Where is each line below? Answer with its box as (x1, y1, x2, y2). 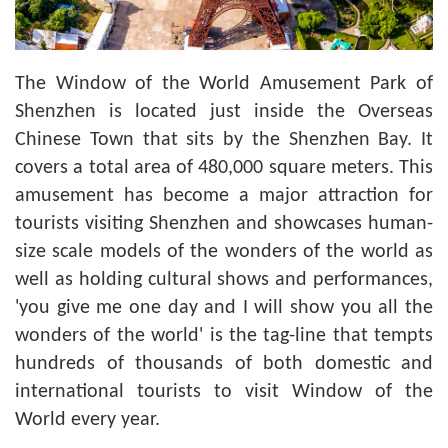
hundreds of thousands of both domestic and (15, 354, 433, 374)
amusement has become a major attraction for (15, 186, 433, 206)
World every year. (15, 410, 160, 430)
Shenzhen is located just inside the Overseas (15, 102, 433, 122)
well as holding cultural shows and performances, (15, 270, 433, 290)
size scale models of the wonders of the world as (15, 242, 433, 262)
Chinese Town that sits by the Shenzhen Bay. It (15, 130, 433, 150)
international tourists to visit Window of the (15, 382, 433, 402)
